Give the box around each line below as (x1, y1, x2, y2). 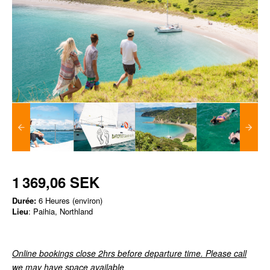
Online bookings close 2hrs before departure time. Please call (12, 246, 246, 259)
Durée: (12, 194, 36, 206)
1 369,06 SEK (12, 171, 99, 192)
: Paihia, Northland (28, 205, 93, 217)
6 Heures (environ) (36, 194, 102, 206)
